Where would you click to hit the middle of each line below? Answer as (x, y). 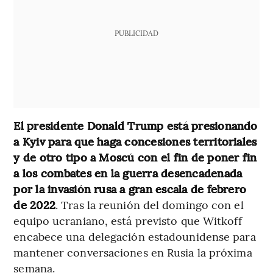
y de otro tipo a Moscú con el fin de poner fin (135, 157)
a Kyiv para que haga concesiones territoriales (135, 141)
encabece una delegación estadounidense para (135, 236)
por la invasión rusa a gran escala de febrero (130, 188)
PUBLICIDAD (136, 33)
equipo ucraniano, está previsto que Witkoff (128, 220)
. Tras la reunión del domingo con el (150, 204)
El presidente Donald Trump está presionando (136, 125)
